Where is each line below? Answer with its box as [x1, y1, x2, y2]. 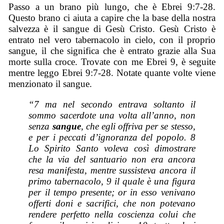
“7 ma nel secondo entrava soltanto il [28, 98, 195, 109]
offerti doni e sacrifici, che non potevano [28, 197, 195, 208]
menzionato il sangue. [8, 78, 92, 89]
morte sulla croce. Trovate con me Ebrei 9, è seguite [8, 56, 215, 67]
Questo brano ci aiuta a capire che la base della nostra [8, 12, 215, 23]
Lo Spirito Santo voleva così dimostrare [28, 142, 195, 153]
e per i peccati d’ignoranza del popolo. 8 [28, 131, 195, 142]
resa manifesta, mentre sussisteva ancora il [28, 164, 195, 175]
